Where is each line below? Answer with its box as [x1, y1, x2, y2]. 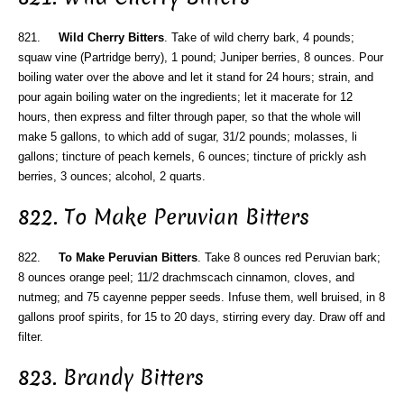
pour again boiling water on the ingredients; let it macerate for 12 [18, 90, 353, 105]
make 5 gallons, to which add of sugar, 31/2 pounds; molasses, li [18, 130, 357, 144]
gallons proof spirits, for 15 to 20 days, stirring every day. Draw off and [18, 309, 385, 324]
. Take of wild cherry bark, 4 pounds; [164, 31, 354, 45]
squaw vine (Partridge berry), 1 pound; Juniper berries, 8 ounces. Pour [18, 50, 383, 65]
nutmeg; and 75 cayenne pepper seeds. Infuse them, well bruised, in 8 [18, 289, 385, 304]
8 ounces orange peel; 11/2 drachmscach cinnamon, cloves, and [18, 270, 354, 284]
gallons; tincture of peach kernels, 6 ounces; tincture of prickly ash [18, 150, 366, 164]
